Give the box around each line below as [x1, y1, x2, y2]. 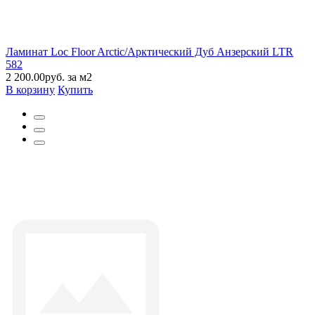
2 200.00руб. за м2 [6, 70, 92, 83]
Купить [58, 83, 93, 96]
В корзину [6, 83, 55, 96]
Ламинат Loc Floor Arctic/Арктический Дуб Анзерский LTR [6, 45, 293, 58]
